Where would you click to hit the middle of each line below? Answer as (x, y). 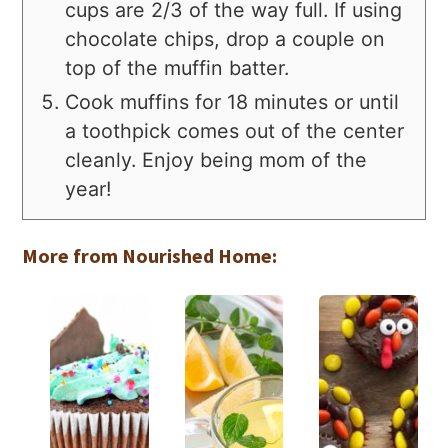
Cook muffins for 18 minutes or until (232, 102)
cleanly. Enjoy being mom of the (216, 160)
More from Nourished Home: (150, 256)
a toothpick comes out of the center (235, 131)
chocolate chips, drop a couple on (225, 39)
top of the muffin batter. (177, 68)
